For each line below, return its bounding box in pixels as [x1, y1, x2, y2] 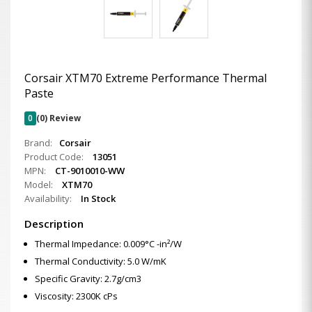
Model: [24, 178, 55, 191]
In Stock [81, 192, 116, 205]
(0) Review [36, 112, 81, 124]
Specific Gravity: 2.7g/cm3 [35, 272, 141, 285]
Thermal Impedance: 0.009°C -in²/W [35, 237, 182, 250]
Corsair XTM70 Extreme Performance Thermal [24, 70, 267, 86]
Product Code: [24, 150, 86, 163]
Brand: [24, 136, 52, 149]
